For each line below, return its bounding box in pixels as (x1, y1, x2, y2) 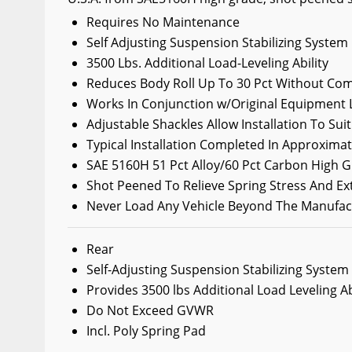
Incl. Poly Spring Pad (86, 322, 206, 339)
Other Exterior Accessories (30, 37, 189, 54)
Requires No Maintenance (86, 13, 240, 31)
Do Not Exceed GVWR (86, 302, 214, 319)
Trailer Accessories (30, 65, 142, 82)
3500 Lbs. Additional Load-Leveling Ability (86, 54, 328, 71)
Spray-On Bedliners (30, 93, 145, 111)
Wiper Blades (30, 9, 108, 26)
